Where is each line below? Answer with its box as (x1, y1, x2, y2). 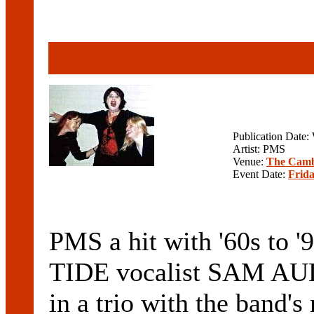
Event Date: (233, 168, 288, 181)
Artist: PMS (233, 143, 285, 156)
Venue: (233, 156, 266, 168)
